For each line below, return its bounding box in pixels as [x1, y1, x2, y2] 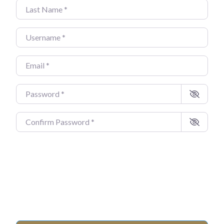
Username [15, 29, 52, 39]
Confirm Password [15, 114, 81, 124]
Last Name [15, 1, 54, 11]
